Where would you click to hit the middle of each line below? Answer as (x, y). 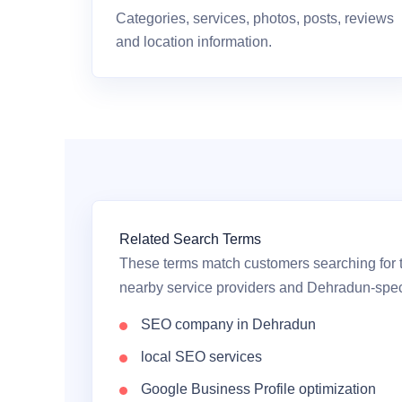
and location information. (194, 42)
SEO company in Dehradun (228, 324)
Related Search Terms (190, 239)
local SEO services (201, 357)
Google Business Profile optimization (258, 389)
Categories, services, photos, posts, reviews (255, 18)
